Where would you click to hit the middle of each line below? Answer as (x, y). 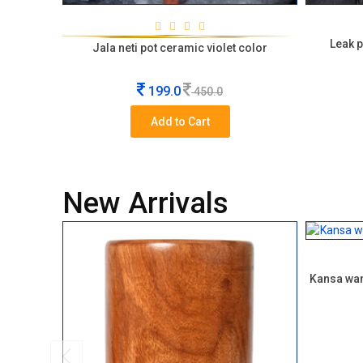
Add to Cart (180, 122)
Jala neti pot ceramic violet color (180, 48)
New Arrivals (145, 203)
